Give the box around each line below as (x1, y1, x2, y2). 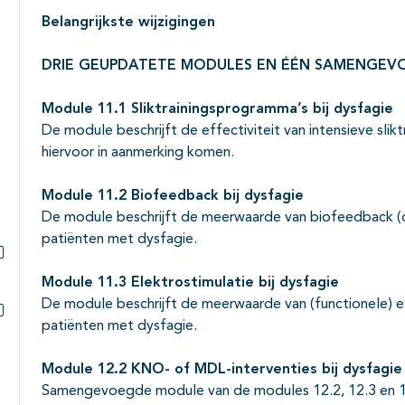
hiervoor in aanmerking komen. (42, 145, 234, 160)
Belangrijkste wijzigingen (42, 14, 215, 30)
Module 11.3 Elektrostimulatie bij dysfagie (42, 275, 339, 290)
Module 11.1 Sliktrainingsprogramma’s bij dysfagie (42, 101, 393, 117)
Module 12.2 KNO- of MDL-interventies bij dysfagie (42, 362, 402, 377)
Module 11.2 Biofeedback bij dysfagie (42, 188, 304, 203)
